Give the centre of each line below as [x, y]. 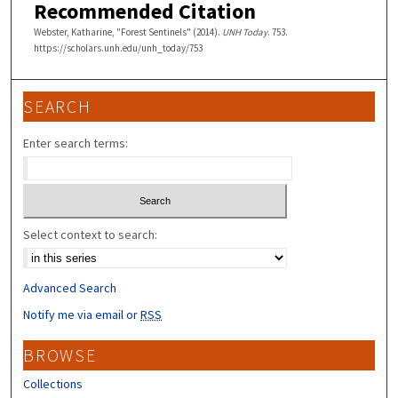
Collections [53, 383]
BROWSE [60, 355]
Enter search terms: [76, 143]
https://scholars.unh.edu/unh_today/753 [118, 48]
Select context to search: [91, 234]
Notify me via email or [82, 314]
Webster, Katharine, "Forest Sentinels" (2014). [127, 32]
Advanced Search [70, 287]
